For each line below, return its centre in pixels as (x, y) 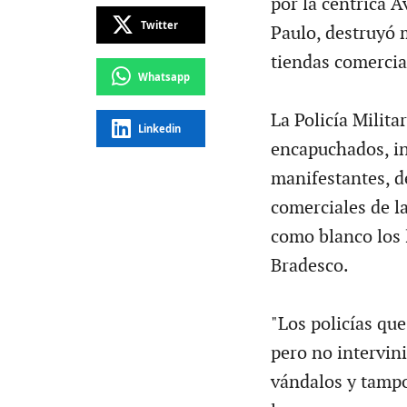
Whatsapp (164, 76)
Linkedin (159, 128)
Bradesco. (309, 266)
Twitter (159, 25)
